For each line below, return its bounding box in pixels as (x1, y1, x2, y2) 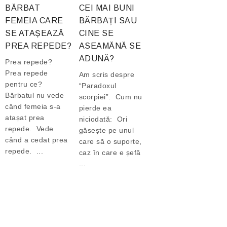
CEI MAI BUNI (79, 4, 135, 13)
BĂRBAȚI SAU (79, 16, 137, 25)
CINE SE (79, 29, 114, 38)
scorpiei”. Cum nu (79, 93, 142, 101)
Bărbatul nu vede (5, 91, 64, 100)
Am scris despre (79, 70, 135, 79)
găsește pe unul (79, 126, 134, 135)
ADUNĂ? (79, 54, 115, 63)
